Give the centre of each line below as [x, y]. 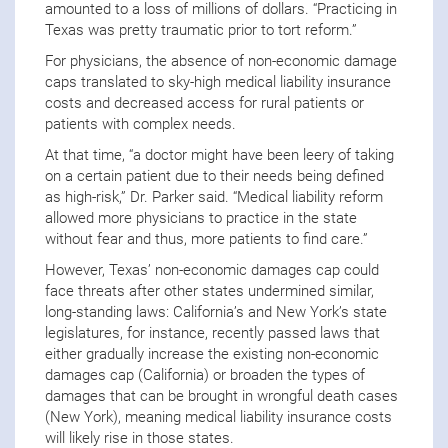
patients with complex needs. [140, 123]
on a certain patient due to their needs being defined [214, 175]
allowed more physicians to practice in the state [201, 217]
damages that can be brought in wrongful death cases [221, 395]
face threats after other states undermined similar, [209, 290]
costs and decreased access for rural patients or [204, 102]
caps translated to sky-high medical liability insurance [218, 81]
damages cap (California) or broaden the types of [205, 374]
